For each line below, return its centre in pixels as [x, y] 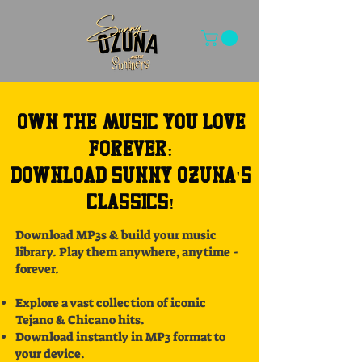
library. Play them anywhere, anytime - [127, 253]
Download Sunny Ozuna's [131, 176]
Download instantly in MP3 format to [120, 337]
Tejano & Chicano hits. [80, 320]
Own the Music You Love [131, 122]
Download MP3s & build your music [116, 236]
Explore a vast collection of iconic [111, 303]
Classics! [131, 202]
